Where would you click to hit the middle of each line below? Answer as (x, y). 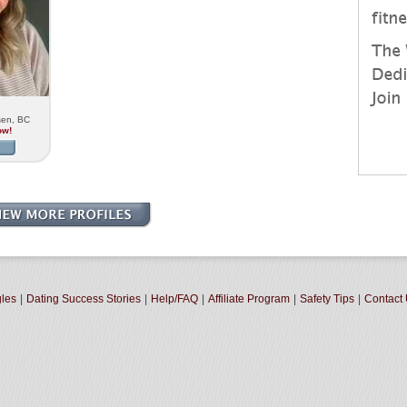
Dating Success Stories (84, 299)
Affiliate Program (249, 299)
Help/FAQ (174, 299)
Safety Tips (327, 299)
